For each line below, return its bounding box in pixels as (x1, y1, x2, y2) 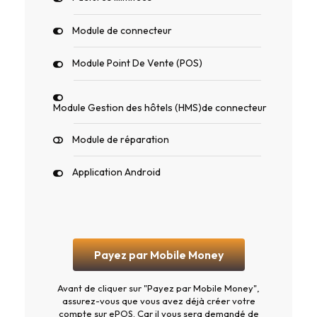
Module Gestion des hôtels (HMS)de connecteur (53, 100, 267, 114)
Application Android (72, 166, 161, 179)
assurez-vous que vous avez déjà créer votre (62, 295, 255, 307)
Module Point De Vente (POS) (72, 57, 202, 70)
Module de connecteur (72, 23, 172, 37)
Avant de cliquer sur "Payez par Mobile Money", (57, 282, 260, 294)
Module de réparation (72, 132, 169, 146)
